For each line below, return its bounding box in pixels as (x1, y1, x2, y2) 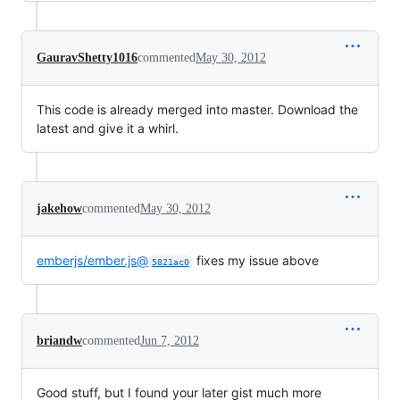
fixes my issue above (192, 252, 319, 268)
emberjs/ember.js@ (37, 252, 148, 268)
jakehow (37, 201, 82, 215)
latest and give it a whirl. (37, 120, 179, 136)
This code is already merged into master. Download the (37, 101, 358, 117)
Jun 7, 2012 (140, 333, 199, 347)
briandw (37, 333, 82, 347)
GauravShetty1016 (37, 50, 137, 64)
